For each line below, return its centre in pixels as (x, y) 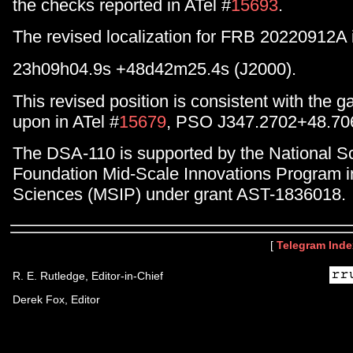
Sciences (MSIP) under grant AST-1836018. (179, 195)
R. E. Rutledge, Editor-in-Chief (88, 276)
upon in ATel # (66, 121)
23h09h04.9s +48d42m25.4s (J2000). (154, 69)
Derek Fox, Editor (56, 299)
